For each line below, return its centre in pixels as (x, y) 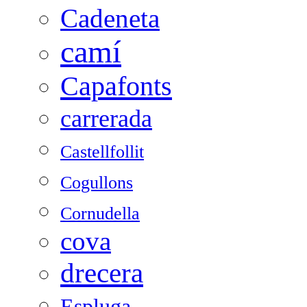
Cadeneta (110, 19)
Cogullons (97, 183)
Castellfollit (102, 152)
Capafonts (116, 86)
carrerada (106, 119)
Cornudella (100, 214)
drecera (102, 273)
